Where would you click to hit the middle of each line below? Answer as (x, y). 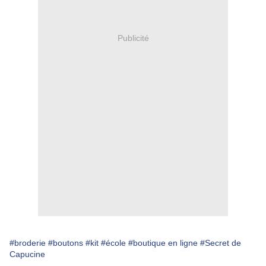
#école (113, 243)
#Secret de (221, 243)
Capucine (27, 254)
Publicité (133, 38)
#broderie (28, 243)
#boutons (66, 243)
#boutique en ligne (163, 243)
